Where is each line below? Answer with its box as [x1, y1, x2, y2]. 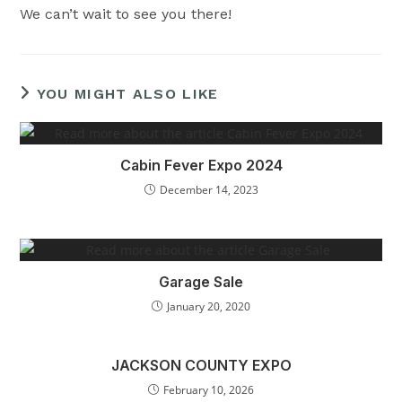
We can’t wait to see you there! [20, 5, 232, 22]
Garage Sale [159, 273, 243, 291]
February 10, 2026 [163, 382, 254, 398]
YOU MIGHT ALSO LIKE [36, 85, 219, 102]
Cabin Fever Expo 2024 [119, 156, 283, 174]
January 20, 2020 [167, 299, 250, 314]
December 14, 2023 [159, 182, 258, 197]
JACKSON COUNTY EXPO [110, 356, 292, 374]
